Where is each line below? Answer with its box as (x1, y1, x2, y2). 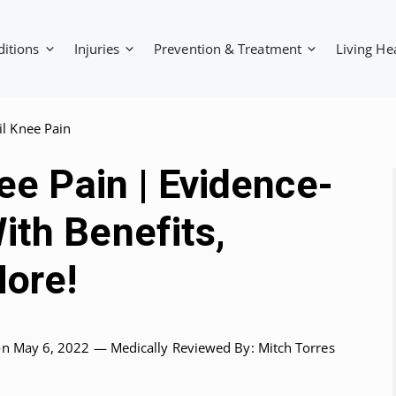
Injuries (73, 40, 120, 57)
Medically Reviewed (110, 338, 232, 356)
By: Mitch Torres (231, 338, 335, 356)
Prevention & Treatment (154, 40, 301, 57)
